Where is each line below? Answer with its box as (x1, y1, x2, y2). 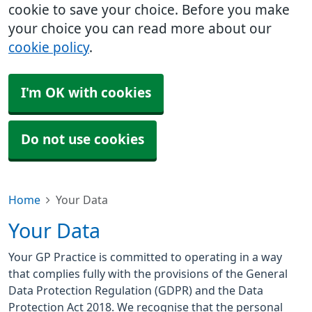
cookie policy (8, 41, 89, 54)
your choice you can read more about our (8, 22, 272, 36)
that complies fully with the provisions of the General (8, 268, 288, 279)
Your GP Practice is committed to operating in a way (8, 251, 282, 263)
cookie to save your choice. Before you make (8, 3, 290, 17)
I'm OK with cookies (21, 86, 151, 100)
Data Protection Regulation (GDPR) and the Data (8, 285, 263, 296)
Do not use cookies (21, 133, 144, 146)
